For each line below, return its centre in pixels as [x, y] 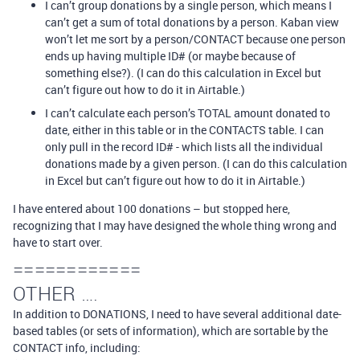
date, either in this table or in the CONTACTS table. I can [184, 130]
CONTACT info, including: [77, 348]
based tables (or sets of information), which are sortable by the [170, 331]
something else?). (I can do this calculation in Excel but [183, 73]
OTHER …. [55, 293]
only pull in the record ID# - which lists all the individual [184, 147]
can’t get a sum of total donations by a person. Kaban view [192, 22]
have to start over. [58, 242]
